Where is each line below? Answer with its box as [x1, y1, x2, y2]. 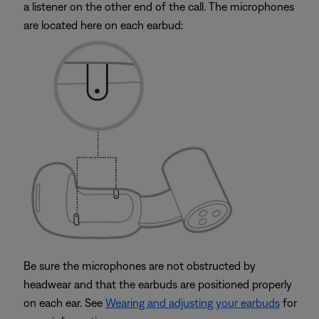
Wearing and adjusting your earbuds [105, 296, 280, 309]
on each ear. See [23, 296, 105, 309]
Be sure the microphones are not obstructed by [23, 259, 256, 272]
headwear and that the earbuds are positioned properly [23, 278, 292, 291]
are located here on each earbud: [23, 19, 183, 31]
